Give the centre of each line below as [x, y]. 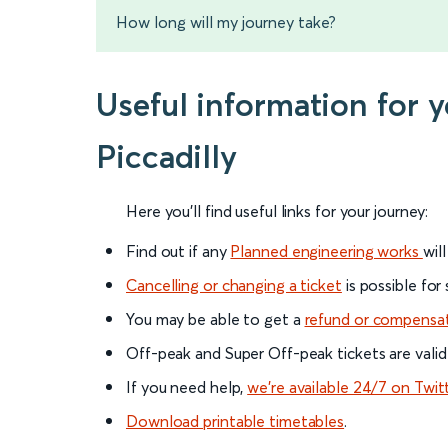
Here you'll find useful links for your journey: [277, 211]
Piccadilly [166, 157]
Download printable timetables [235, 421]
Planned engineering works [326, 251]
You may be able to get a [215, 319]
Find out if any [178, 251]
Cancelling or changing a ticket [234, 285]
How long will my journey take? [226, 22]
